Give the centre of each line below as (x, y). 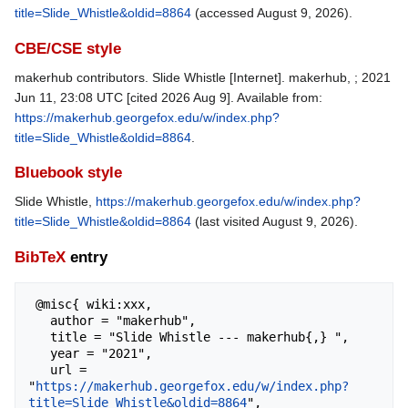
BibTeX (40, 257)
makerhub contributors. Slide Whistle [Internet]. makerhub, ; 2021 (203, 77)
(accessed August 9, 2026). (272, 13)
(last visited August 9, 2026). (275, 222)
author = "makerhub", (39, 320)
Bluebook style (68, 173)
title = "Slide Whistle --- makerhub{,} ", (39, 337)
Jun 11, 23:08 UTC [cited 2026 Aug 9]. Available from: (168, 97)
